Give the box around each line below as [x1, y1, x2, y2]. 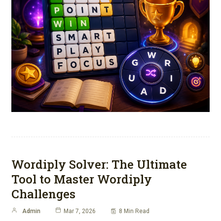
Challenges [11, 186, 75, 202]
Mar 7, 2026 [64, 208, 96, 215]
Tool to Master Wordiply [11, 171, 152, 187]
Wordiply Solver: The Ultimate [11, 156, 187, 173]
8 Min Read [119, 208, 149, 215]
